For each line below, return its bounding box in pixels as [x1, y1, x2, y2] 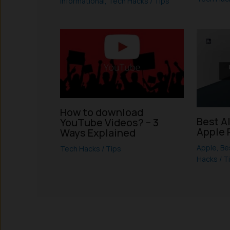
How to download [60, 105, 143, 120]
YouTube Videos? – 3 [60, 116, 159, 130]
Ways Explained [60, 126, 136, 140]
